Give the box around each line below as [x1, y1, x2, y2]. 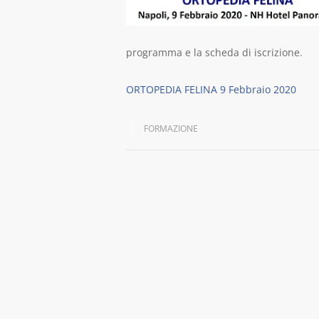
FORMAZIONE [144, 122, 198, 135]
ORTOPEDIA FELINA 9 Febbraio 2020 [126, 83, 296, 96]
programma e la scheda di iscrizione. [126, 46, 303, 59]
